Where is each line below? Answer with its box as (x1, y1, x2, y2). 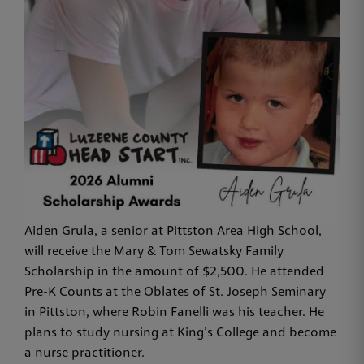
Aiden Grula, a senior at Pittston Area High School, (24, 225, 322, 239)
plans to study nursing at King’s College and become (24, 327, 336, 340)
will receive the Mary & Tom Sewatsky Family (24, 245, 284, 259)
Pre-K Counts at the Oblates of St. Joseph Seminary (24, 286, 326, 300)
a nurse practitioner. (24, 347, 148, 361)
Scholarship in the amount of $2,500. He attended (24, 266, 324, 279)
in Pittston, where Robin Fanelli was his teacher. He (24, 306, 324, 320)
